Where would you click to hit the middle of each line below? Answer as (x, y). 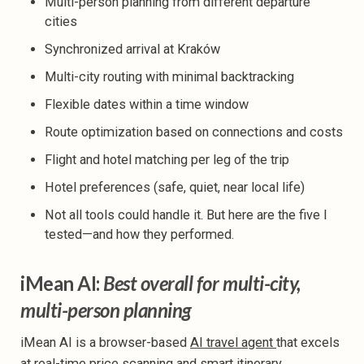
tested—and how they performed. (139, 234)
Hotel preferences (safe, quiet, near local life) (175, 187)
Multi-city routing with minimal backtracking (169, 76)
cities (61, 21)
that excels (308, 342)
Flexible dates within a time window (147, 104)
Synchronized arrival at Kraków (132, 49)
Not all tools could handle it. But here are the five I (186, 214)
